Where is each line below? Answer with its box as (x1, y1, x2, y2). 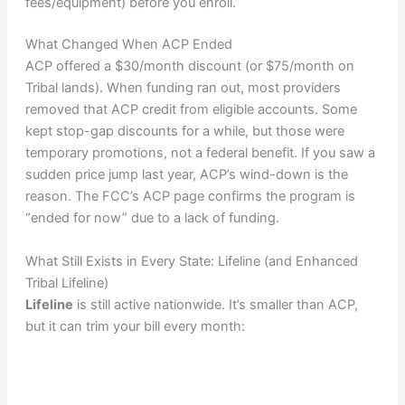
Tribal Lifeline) (24, 274, 108, 291)
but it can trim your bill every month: (24, 317, 245, 334)
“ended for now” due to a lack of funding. (24, 210, 279, 227)
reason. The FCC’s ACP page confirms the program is (24, 188, 355, 205)
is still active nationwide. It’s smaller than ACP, (72, 296, 358, 313)
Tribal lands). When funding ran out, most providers (24, 80, 341, 97)
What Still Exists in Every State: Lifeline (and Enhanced (24, 252, 358, 269)
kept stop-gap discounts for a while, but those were (24, 123, 344, 140)
